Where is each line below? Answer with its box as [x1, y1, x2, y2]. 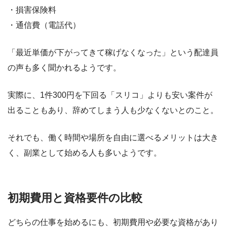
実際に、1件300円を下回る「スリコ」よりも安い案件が [8, 90, 212, 99]
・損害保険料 [8, 5, 56, 14]
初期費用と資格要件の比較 [8, 191, 142, 204]
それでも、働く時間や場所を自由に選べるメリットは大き [8, 133, 218, 142]
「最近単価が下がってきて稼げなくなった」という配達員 [8, 48, 218, 57]
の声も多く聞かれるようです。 [8, 63, 121, 72]
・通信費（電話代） [8, 20, 81, 29]
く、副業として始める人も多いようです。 [8, 148, 162, 157]
